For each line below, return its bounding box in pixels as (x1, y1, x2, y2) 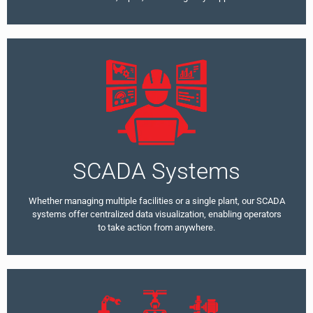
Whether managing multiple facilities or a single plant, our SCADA (28, 196, 285, 207)
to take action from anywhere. (98, 222, 215, 233)
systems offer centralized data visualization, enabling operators (31, 209, 282, 220)
